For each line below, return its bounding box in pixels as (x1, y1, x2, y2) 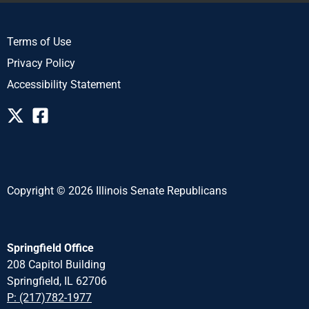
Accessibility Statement (7, 77, 121, 91)
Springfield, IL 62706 (7, 275, 107, 288)
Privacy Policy (7, 56, 75, 70)
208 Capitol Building (7, 258, 106, 272)
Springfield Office (7, 241, 94, 255)
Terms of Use (7, 34, 71, 48)
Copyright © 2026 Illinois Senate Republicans (7, 183, 227, 197)
